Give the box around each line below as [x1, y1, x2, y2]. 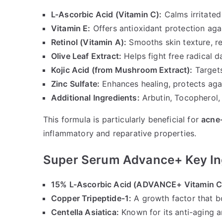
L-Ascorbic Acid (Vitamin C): [51, 9, 162, 20]
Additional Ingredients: [51, 93, 140, 103]
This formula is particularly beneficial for [43, 114, 202, 125]
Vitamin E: [51, 23, 91, 34]
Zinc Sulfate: [51, 79, 100, 89]
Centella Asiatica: [51, 207, 119, 218]
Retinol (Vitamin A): [51, 37, 127, 48]
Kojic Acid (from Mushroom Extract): [51, 65, 193, 75]
